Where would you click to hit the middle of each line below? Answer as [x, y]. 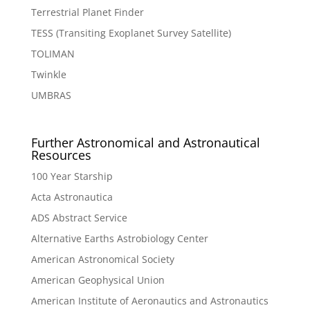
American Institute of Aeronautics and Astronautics [149, 301]
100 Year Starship [72, 176]
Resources [61, 155]
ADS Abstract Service [79, 218]
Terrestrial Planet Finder [87, 12]
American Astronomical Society [102, 259]
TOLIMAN [53, 53]
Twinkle [48, 74]
